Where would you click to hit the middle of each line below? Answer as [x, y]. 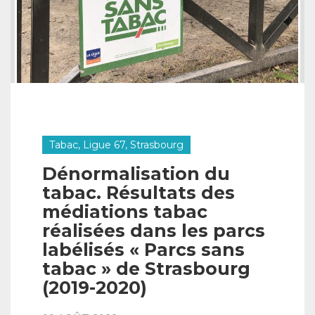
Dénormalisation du [136, 174]
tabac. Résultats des [139, 193]
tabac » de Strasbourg [146, 269]
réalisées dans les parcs [154, 231]
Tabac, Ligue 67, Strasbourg [116, 145]
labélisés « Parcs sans [143, 250]
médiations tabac [125, 212]
